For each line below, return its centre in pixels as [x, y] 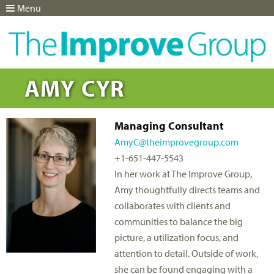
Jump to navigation [137, 21]
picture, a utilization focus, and [176, 238]
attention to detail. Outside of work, [186, 254]
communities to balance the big [179, 222]
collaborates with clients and [172, 206]
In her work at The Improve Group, [183, 174]
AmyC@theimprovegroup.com [176, 142]
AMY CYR [75, 88]
